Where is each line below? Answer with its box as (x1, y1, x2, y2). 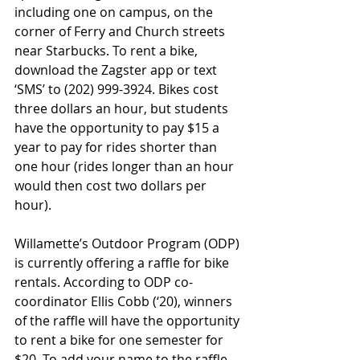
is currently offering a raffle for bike (14, 254, 232, 272)
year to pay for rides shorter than (14, 138, 220, 157)
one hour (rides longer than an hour (14, 157, 237, 176)
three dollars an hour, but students (14, 100, 231, 118)
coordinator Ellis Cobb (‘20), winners (14, 292, 235, 311)
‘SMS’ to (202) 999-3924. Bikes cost (14, 80, 222, 99)
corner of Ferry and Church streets (14, 22, 228, 41)
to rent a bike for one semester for (14, 331, 227, 350)
